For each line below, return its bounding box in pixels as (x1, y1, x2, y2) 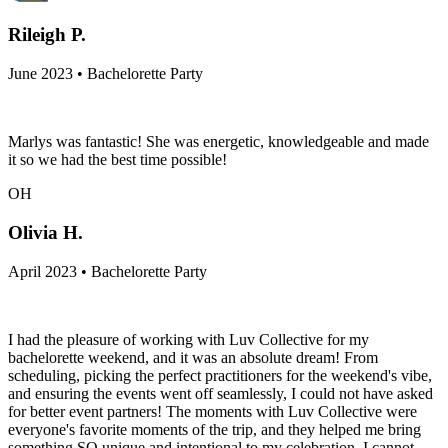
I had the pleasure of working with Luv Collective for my (8, 330, 369, 348)
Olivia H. (8, 221, 83, 243)
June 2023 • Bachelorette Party (8, 65, 203, 83)
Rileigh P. (8, 24, 86, 46)
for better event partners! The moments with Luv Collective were (8, 402, 417, 420)
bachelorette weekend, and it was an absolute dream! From (8, 348, 378, 366)
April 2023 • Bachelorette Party (8, 262, 207, 280)
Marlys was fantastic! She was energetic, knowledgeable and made (8, 133, 429, 151)
